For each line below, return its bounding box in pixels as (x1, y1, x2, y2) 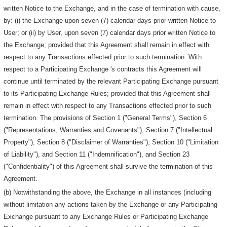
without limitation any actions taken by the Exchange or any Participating (4, 201, 218, 209)
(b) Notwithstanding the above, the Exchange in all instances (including (4, 188, 212, 197)
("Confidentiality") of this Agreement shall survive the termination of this (4, 163, 213, 171)
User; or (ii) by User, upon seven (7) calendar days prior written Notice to (4, 29, 216, 37)
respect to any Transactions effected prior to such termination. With (4, 53, 202, 61)
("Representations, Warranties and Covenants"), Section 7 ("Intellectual (4, 126, 213, 134)
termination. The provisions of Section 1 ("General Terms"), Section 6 (4, 114, 207, 122)
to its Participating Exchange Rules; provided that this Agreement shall (4, 90, 211, 98)
